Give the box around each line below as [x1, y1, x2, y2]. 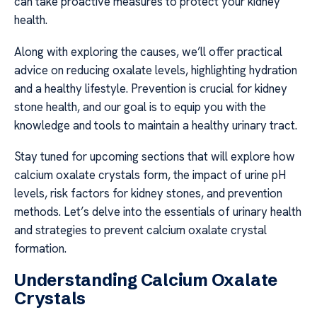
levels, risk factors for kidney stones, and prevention [14, 185, 282, 202]
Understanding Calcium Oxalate [14, 269, 278, 290]
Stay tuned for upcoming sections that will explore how [14, 149, 295, 165]
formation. [14, 241, 67, 257]
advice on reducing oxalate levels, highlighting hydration [14, 62, 297, 78]
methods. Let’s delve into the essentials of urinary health [14, 204, 301, 220]
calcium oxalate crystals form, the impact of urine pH [14, 167, 286, 183]
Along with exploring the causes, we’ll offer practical [14, 43, 282, 59]
